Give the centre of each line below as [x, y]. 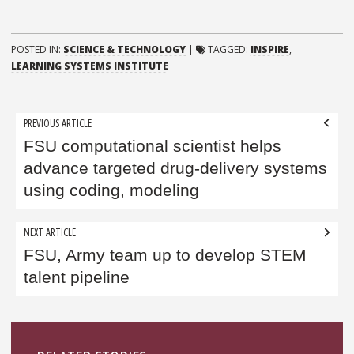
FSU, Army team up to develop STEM [166, 256]
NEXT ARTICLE [50, 232]
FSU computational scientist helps [153, 146]
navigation [58, 148]
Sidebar [44, 333]
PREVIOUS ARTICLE [58, 122]
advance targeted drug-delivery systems [176, 168]
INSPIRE [270, 50]
